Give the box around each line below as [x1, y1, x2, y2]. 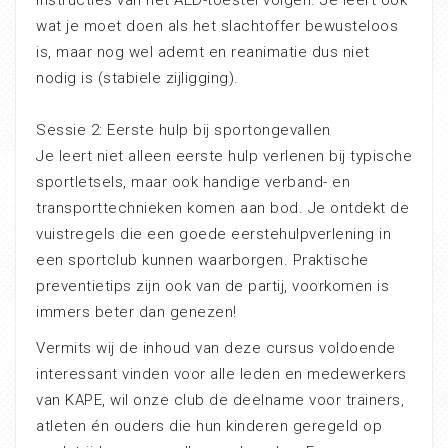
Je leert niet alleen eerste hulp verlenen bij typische [36, 146, 412, 165]
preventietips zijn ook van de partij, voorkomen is [36, 276, 389, 295]
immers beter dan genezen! [36, 302, 237, 321]
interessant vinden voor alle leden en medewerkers [36, 364, 407, 383]
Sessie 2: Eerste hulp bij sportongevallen [36, 120, 331, 139]
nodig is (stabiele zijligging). [36, 68, 239, 87]
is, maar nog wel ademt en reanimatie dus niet [36, 42, 370, 61]
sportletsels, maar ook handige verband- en [36, 172, 350, 191]
